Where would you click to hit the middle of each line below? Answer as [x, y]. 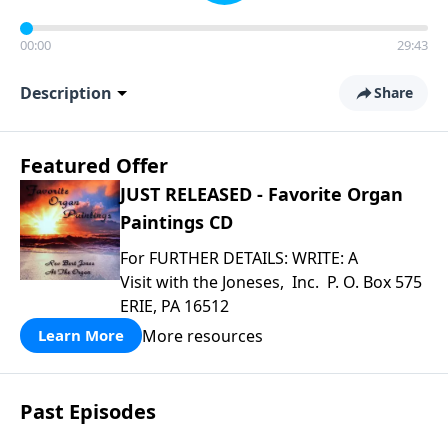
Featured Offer [94, 165]
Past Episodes [88, 411]
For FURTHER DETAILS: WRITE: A [239, 258]
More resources [202, 335]
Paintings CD [176, 222]
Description [66, 93]
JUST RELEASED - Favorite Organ [261, 194]
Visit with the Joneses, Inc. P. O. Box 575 [273, 282]
